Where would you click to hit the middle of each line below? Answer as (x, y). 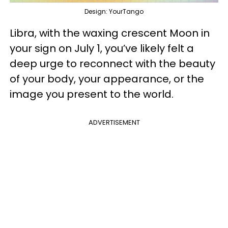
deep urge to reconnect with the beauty (112, 64)
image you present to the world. (93, 94)
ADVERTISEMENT (114, 123)
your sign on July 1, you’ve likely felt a (102, 49)
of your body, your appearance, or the (107, 79)
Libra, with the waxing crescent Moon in (110, 33)
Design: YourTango (114, 12)
